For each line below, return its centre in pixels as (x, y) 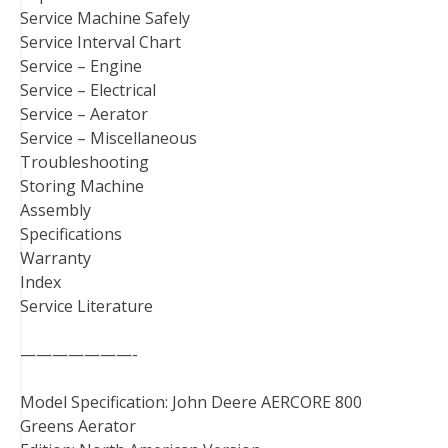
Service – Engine (81, 66)
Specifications (71, 234)
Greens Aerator (78, 426)
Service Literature (86, 306)
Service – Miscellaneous (108, 138)
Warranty (55, 258)
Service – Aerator (84, 114)
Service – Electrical (88, 90)
